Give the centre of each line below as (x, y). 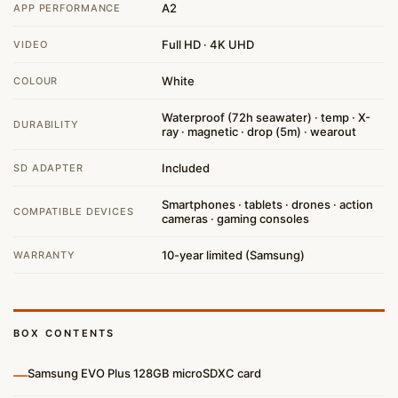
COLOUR (36, 80)
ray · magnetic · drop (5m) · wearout (259, 131)
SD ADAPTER (48, 167)
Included (186, 167)
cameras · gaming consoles (235, 218)
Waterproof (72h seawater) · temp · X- (266, 117)
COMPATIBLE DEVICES (74, 211)
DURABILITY (46, 124)
